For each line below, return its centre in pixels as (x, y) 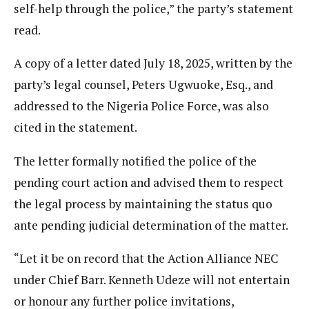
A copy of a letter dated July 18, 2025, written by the (153, 63)
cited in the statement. (76, 128)
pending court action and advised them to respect (149, 182)
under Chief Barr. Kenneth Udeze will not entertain (152, 280)
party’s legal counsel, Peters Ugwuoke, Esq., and (143, 85)
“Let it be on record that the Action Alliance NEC (146, 259)
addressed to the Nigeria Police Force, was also (141, 106)
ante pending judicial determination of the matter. (151, 225)
